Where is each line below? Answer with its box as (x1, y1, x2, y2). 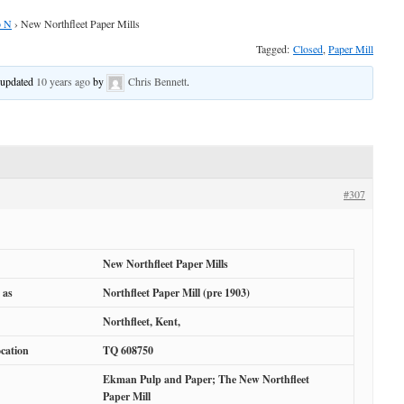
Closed (293, 41, 323, 56)
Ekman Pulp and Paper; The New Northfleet (103, 372, 309, 388)
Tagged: (256, 41, 293, 56)
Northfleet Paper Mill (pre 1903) (103, 285, 250, 301)
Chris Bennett (128, 74, 188, 88)
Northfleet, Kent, (103, 314, 180, 330)
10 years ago (36, 74, 91, 88)
